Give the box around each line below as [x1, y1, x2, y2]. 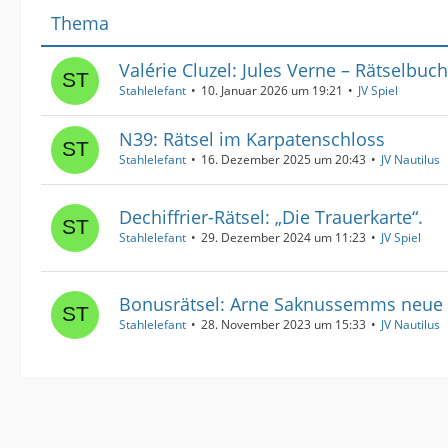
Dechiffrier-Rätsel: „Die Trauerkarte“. [119, 204, 423, 229]
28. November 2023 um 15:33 [201, 315, 366, 333]
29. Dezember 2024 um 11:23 [201, 228, 366, 246]
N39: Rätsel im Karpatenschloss [119, 126, 385, 151]
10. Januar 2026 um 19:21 [201, 81, 343, 99]
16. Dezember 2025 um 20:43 [201, 150, 366, 168]
